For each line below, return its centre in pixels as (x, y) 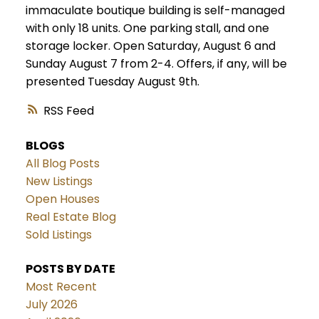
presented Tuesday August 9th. (112, 82)
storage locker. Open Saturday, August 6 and (150, 46)
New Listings (59, 182)
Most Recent (61, 286)
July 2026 (51, 304)
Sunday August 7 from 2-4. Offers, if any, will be (156, 64)
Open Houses (62, 199)
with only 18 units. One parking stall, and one (147, 28)
